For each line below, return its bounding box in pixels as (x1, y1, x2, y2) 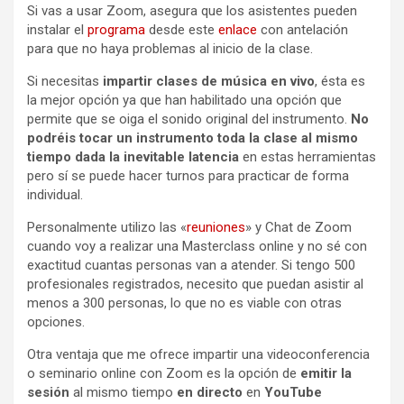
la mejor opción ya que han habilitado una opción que (27, 91, 342, 108)
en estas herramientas (239, 148, 376, 165)
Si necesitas (27, 72, 103, 89)
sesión (27, 383, 69, 400)
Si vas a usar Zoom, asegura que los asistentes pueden (27, 2, 357, 19)
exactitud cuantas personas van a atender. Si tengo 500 (27, 256, 355, 273)
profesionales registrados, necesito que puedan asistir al (27, 275, 363, 292)
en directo (177, 383, 243, 400)
